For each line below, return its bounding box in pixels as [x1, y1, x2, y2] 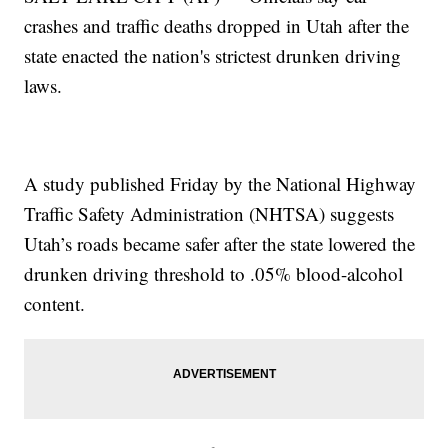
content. [24, 291, 86, 317]
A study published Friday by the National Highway [24, 171, 417, 197]
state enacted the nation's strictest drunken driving [24, 43, 402, 69]
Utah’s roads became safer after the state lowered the [24, 231, 416, 257]
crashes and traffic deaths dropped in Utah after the [24, 13, 410, 39]
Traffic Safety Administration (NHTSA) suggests [24, 201, 395, 227]
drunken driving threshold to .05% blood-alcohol [24, 261, 404, 287]
